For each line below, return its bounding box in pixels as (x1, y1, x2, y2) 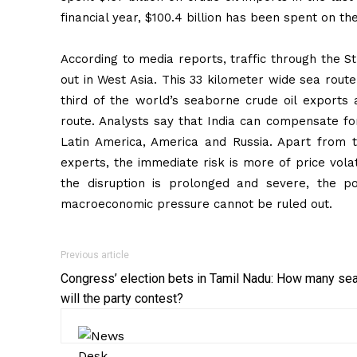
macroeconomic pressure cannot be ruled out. (61, 196, 332, 211)
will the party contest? (61, 290, 183, 306)
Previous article (61, 249, 129, 261)
